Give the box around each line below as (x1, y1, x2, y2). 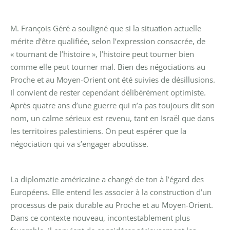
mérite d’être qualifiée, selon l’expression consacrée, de (10, 35, 205, 46)
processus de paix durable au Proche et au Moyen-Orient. (10, 199, 213, 210)
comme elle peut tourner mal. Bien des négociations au (10, 61, 205, 72)
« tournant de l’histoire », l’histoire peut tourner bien (10, 48, 194, 59)
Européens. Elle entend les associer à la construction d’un (10, 186, 212, 197)
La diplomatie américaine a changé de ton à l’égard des (10, 174, 204, 184)
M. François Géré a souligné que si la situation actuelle (10, 23, 201, 33)
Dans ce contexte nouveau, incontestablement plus (10, 212, 190, 223)
